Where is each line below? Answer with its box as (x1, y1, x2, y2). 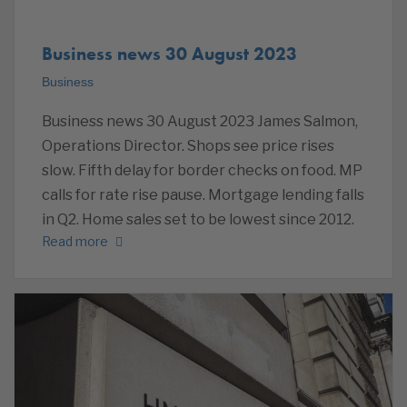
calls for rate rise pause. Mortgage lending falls (42, 185, 364, 203)
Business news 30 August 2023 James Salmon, (42, 112, 358, 130)
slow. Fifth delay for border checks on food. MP (42, 161, 362, 179)
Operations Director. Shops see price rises (42, 136, 334, 154)
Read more (42, 233, 108, 250)
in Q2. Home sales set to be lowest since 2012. (42, 210, 357, 228)
